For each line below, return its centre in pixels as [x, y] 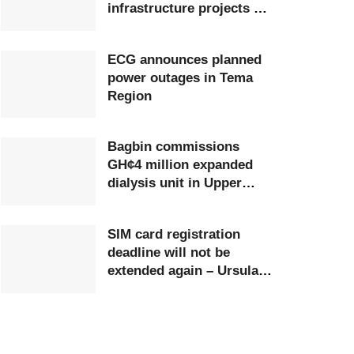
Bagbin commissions [173, 147]
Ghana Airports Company [187, 26]
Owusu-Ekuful [152, 289]
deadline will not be [169, 253]
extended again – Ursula [183, 271]
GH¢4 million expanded [180, 165]
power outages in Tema [180, 77]
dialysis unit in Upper [175, 183]
